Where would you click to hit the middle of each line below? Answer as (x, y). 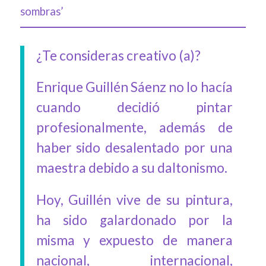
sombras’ (42, 12)
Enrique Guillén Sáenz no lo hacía (134, 87)
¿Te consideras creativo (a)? (118, 56)
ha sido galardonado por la (134, 220)
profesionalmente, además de (134, 128)
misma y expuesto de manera (134, 240)
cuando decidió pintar (134, 107)
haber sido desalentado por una (134, 148)
